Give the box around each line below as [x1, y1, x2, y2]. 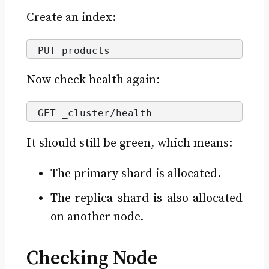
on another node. [50, 209, 144, 225]
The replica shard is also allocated [50, 190, 243, 206]
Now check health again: [26, 73, 160, 88]
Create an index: [26, 10, 116, 25]
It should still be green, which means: [26, 135, 232, 151]
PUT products [37, 44, 110, 56]
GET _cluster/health [37, 107, 152, 119]
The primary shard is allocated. [50, 166, 221, 181]
